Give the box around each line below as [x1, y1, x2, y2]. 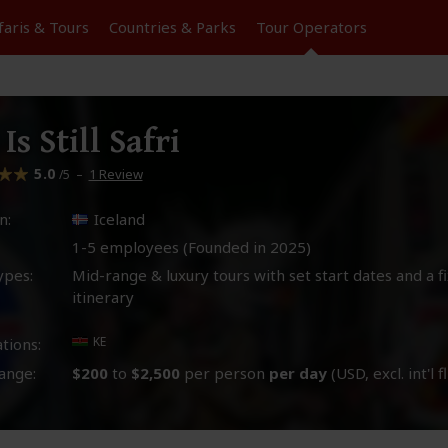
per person [184, 363, 266, 383]
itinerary [72, 287, 135, 307]
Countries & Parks [108, 17, 236, 37]
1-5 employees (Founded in [72, 237, 271, 257]
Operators [292, 17, 367, 37]
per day [269, 363, 328, 383]
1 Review [88, 165, 143, 183]
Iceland [94, 209, 146, 229]
